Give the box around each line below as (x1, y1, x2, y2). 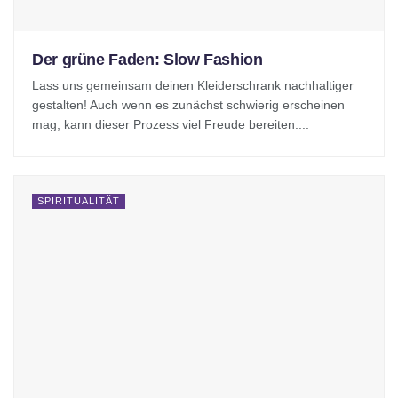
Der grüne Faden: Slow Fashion (32, 50, 263, 68)
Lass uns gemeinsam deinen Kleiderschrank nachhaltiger (32, 77, 354, 92)
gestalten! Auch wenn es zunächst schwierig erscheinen (32, 97, 345, 112)
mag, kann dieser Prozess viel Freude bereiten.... (32, 116, 309, 131)
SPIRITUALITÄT (37, 195, 120, 206)
